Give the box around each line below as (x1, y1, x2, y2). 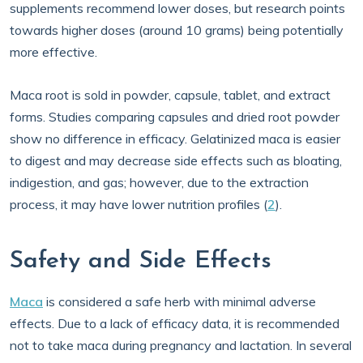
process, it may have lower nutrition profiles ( (10, 196, 267, 212)
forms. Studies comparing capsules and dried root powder (10, 109, 340, 125)
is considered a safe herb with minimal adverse (43, 293, 316, 310)
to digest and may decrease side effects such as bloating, (10, 152, 342, 169)
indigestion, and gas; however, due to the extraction (10, 174, 309, 190)
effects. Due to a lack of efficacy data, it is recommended (10, 315, 340, 331)
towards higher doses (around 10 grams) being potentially (10, 22, 344, 38)
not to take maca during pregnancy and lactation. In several (10, 337, 352, 353)
